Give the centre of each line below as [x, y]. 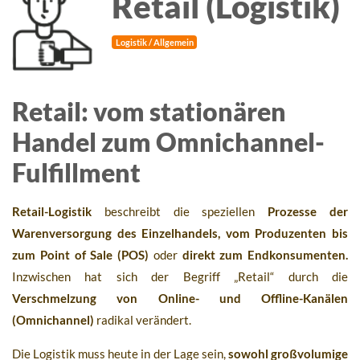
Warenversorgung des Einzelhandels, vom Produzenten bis [180, 233]
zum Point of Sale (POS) [80, 255]
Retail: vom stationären [149, 112]
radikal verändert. [143, 320]
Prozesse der [308, 212]
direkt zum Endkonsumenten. [265, 255]
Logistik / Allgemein [154, 42]
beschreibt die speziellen [180, 212]
